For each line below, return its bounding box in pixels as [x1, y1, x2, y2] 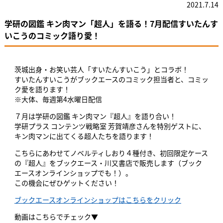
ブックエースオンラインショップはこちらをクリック [14, 195, 181, 205]
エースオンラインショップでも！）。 [14, 168, 132, 178]
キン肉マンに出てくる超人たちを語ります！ [14, 131, 154, 141]
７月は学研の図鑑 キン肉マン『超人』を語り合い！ [14, 111, 176, 121]
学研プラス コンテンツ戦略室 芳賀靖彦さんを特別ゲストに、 [14, 121, 206, 131]
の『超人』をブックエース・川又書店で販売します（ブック [14, 158, 202, 168]
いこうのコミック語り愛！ [4, 29, 100, 42]
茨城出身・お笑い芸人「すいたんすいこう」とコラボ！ [14, 64, 189, 75]
